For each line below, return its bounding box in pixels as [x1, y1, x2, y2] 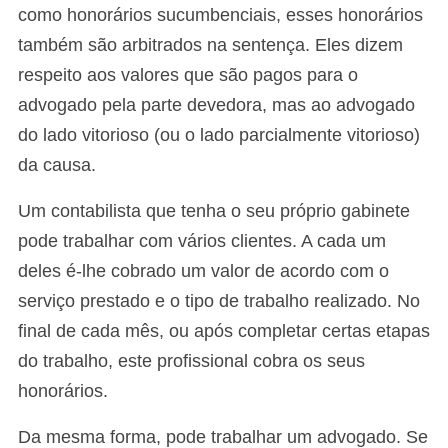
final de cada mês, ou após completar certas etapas [18, 321, 430, 341]
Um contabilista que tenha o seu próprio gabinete [18, 201, 410, 221]
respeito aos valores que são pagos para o [18, 65, 358, 85]
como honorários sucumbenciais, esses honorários [18, 5, 423, 25]
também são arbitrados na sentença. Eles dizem [18, 35, 403, 55]
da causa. [18, 155, 96, 175]
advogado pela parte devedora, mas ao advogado [18, 95, 415, 115]
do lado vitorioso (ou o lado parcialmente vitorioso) [18, 125, 420, 145]
